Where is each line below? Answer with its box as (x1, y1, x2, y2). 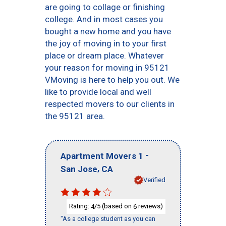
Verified (143, 176, 165, 184)
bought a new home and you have (45, 26, 171, 36)
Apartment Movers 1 (61, 150, 143, 161)
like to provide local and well (45, 87, 151, 97)
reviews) (137, 202, 163, 210)
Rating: (69, 202, 91, 210)
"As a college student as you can (61, 215, 155, 223)
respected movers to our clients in (45, 99, 175, 109)
